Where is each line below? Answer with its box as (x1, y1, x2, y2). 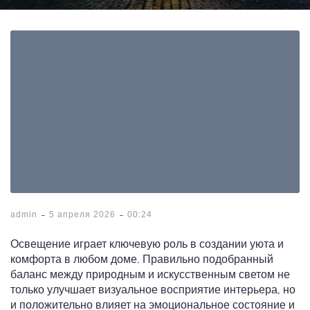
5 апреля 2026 (49, 210, 116, 220)
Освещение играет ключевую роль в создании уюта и (10, 237, 284, 251)
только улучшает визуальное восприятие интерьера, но (10, 282, 295, 297)
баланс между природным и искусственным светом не (10, 267, 290, 282)
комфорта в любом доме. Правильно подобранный (10, 252, 273, 266)
